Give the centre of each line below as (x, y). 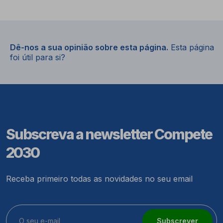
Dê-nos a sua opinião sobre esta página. (89, 47)
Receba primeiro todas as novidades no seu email (99, 178)
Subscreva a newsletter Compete (109, 134)
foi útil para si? (38, 57)
